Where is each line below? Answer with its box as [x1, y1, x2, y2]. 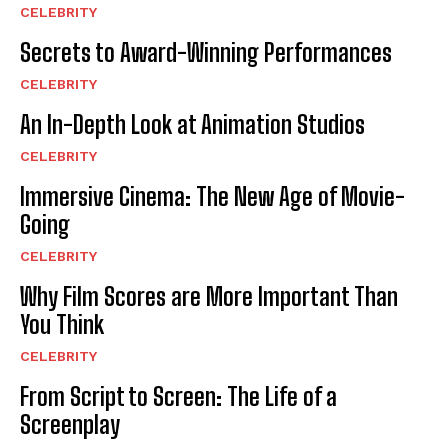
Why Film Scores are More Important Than [20, 281, 398, 311]
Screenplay [20, 409, 120, 439]
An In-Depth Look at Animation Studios [20, 109, 365, 139]
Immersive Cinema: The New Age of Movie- [20, 181, 405, 211]
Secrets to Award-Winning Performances [20, 37, 392, 67]
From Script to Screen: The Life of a [20, 381, 337, 411]
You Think [20, 309, 104, 339]
